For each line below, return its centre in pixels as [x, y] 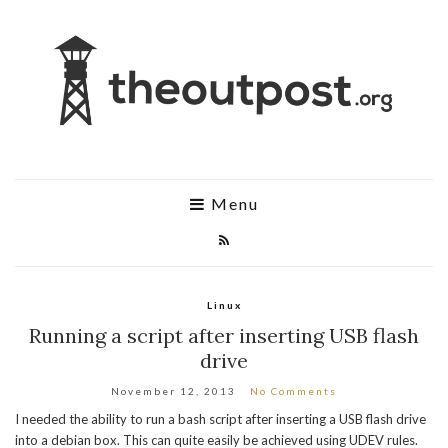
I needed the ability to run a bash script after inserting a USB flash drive [220, 418]
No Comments [293, 390]
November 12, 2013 [173, 390]
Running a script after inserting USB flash [224, 335]
